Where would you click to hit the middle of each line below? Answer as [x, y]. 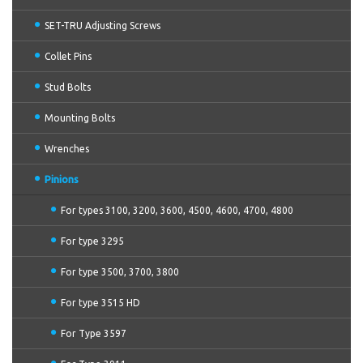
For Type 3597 [94, 333]
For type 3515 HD [100, 303]
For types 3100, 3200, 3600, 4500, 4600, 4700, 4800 [177, 210]
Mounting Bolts [80, 118]
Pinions [62, 179]
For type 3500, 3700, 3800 [120, 272]
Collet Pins [68, 56]
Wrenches [67, 149]
